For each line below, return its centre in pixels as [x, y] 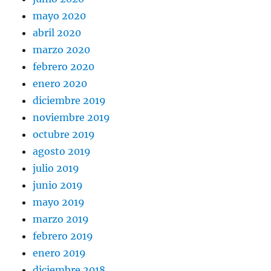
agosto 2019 [62, 151]
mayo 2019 [59, 202]
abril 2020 [57, 32]
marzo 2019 [61, 219]
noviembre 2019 [72, 117]
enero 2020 [60, 83]
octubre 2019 [64, 134]
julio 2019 [56, 168]
